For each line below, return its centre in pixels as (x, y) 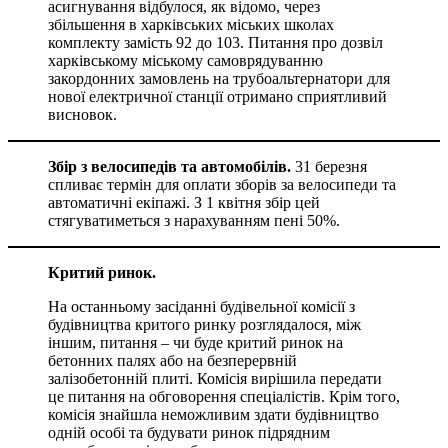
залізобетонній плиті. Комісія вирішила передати (215, 378)
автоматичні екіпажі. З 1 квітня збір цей (184, 202)
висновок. (82, 114)
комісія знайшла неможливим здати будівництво (213, 414)
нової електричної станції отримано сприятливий (217, 96)
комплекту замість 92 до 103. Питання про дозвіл (215, 42)
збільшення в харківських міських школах (191, 24)
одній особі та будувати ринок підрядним (189, 432)
